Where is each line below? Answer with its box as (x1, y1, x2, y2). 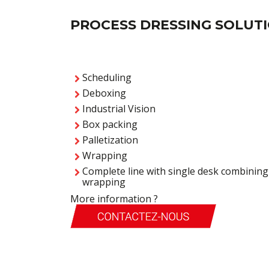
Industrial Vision (82, 102, 156, 116)
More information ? (70, 192, 158, 206)
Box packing (82, 118, 138, 131)
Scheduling (82, 71, 131, 85)
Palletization (82, 133, 138, 147)
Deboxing (82, 86, 126, 100)
